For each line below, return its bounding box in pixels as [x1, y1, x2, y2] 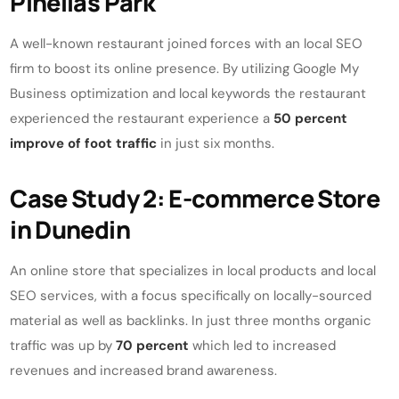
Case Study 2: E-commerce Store [10, 181, 380, 215]
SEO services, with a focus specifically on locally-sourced [10, 287, 372, 305]
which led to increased [189, 337, 337, 354]
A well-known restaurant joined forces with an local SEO [10, 34, 363, 53]
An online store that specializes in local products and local [10, 262, 377, 280]
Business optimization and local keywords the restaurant [10, 84, 367, 102]
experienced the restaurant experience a [10, 109, 274, 127]
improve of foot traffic [10, 134, 158, 152]
